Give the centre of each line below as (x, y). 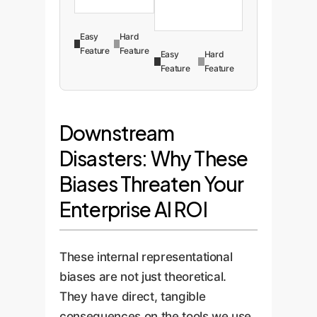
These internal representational (146, 257)
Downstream (117, 133)
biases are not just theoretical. (143, 276)
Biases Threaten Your (152, 184)
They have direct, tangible (133, 296)
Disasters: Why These (154, 158)
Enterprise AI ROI (133, 209)
